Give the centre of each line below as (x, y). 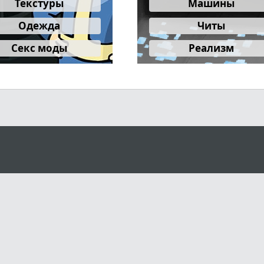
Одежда (39, 25)
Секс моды (39, 48)
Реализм (211, 48)
